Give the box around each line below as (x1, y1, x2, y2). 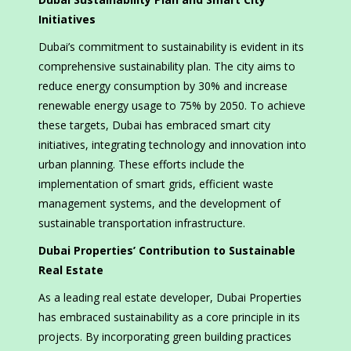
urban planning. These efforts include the (38, 157, 244, 172)
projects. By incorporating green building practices (38, 329, 291, 345)
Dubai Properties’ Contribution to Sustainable (38, 243, 295, 259)
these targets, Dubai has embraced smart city (38, 118, 270, 133)
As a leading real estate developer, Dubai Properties (38, 290, 302, 306)
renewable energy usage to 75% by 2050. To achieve (38, 98, 306, 114)
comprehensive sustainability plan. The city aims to (38, 59, 295, 74)
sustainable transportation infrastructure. (38, 215, 245, 231)
